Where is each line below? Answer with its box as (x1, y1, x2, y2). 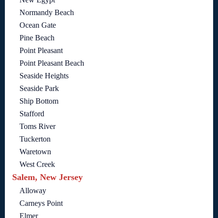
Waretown (19, 147, 51, 156)
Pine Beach (19, 34, 54, 42)
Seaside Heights (19, 72, 69, 80)
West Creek (19, 160, 55, 168)
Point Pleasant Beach (19, 59, 84, 67)
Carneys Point (19, 199, 63, 207)
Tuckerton (19, 135, 51, 143)
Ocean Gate (19, 21, 56, 29)
